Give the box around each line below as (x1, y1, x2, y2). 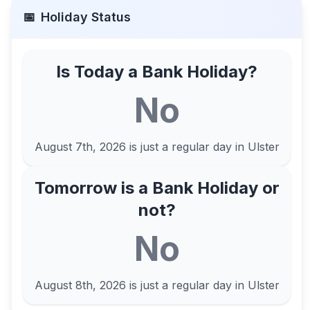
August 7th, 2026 (34, 140, 126, 154)
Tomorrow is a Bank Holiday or (34, 178, 280, 198)
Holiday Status (41, 10, 131, 24)
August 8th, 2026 (34, 278, 126, 292)
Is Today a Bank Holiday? (56, 62, 258, 82)
